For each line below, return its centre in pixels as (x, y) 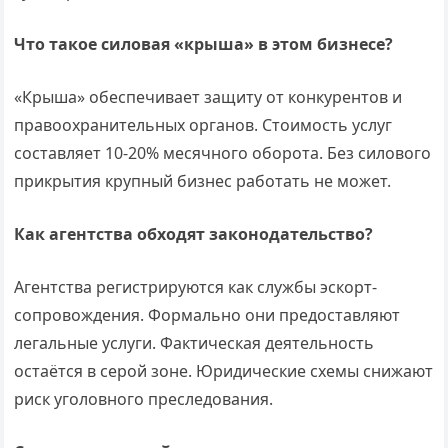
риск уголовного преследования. (144, 399)
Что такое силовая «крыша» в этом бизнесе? (204, 44)
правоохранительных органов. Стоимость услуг (203, 125)
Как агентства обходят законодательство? (194, 234)
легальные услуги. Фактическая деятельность (194, 343)
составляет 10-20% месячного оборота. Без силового (223, 153)
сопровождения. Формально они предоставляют (207, 315)
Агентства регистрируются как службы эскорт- (196, 287)
